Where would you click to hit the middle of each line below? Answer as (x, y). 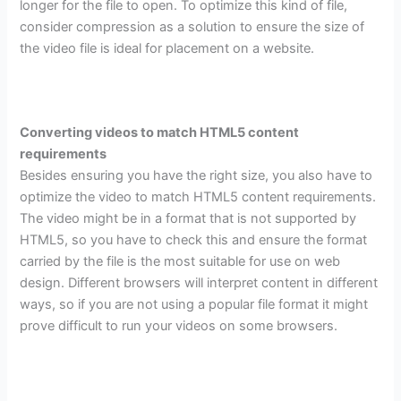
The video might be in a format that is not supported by (188, 219)
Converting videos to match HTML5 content (160, 133)
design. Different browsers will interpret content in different (199, 283)
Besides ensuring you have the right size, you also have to (196, 176)
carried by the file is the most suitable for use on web (180, 262)
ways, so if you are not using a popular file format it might (194, 305)
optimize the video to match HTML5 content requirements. (198, 197)
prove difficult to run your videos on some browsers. (179, 326)
